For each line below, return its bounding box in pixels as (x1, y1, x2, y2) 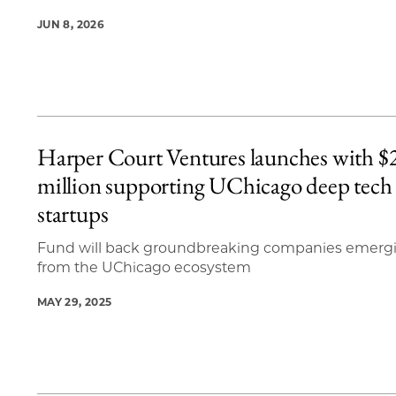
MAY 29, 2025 (37, 295, 112, 309)
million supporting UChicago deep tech (37, 170, 392, 202)
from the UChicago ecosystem (37, 259, 251, 277)
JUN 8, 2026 (37, 18, 104, 32)
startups (37, 198, 109, 230)
